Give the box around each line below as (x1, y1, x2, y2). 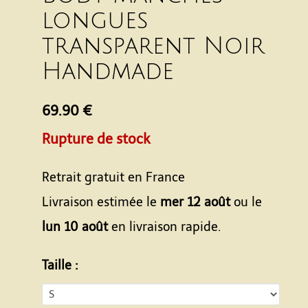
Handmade (42, 59, 174, 85)
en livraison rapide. (108, 219, 221, 234)
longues (42, 8, 148, 34)
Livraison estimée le (42, 195, 160, 210)
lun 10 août (42, 219, 108, 234)
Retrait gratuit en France (42, 170, 185, 185)
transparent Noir (42, 34, 265, 59)
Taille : (42, 258, 78, 273)
